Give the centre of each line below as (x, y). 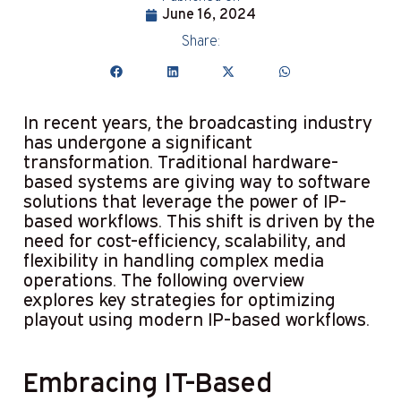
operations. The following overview (163, 279)
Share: (200, 43)
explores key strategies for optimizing (179, 299)
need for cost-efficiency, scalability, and (184, 239)
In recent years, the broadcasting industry (197, 121)
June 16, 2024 (209, 16)
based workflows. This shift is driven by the (199, 220)
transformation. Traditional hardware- (180, 161)
